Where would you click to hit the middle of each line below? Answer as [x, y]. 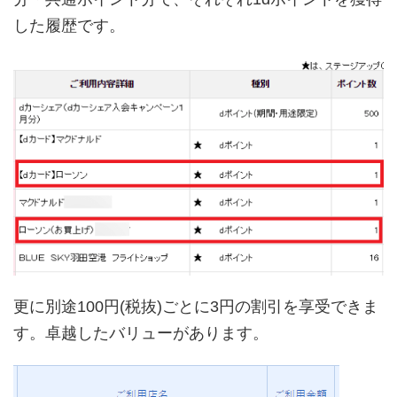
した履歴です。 [69, 26]
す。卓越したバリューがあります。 [141, 334]
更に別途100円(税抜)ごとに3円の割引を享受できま [196, 307]
